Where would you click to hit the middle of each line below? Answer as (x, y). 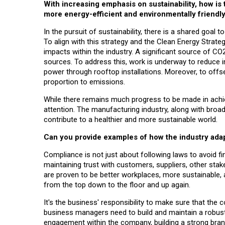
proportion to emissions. (84, 82)
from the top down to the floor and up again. (117, 185)
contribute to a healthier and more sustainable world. (131, 120)
